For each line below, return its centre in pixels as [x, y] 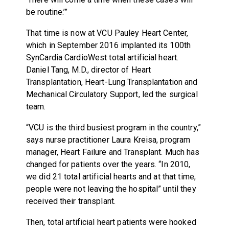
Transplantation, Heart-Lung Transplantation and [112, 82]
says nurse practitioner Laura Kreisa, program [108, 140]
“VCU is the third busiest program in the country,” [113, 128]
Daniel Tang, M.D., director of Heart [88, 70]
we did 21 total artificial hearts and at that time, [111, 177]
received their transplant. [71, 201]
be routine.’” [47, 12]
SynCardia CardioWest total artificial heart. [102, 58]
